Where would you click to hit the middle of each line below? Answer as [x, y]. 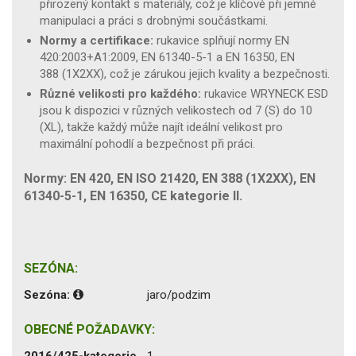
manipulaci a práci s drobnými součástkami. [154, 20]
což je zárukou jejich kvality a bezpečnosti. [220, 74]
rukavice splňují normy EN [221, 40]
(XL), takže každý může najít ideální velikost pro [161, 127]
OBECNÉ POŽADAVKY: [89, 329]
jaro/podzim [179, 294]
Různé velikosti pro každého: [120, 93]
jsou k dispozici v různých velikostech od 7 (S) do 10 [176, 110]
